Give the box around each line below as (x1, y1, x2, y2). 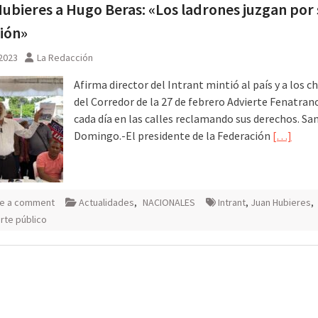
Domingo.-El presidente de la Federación (74, 128, 273, 143)
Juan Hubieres (251, 195, 311, 209)
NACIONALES (143, 195, 195, 209)
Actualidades (79, 195, 134, 209)
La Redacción (37, 50, 93, 64)
